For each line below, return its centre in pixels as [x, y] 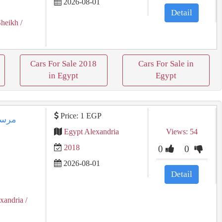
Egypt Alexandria [91, 132]
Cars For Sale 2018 [64, 64]
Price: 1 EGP [80, 116]
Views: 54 [182, 132]
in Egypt [64, 76]
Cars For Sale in [166, 64]
